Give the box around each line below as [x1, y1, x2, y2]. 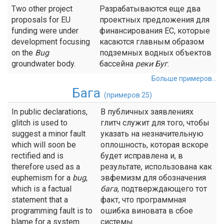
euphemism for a [11, 173, 72, 182]
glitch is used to [11, 118, 67, 127]
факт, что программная [100, 195, 186, 204]
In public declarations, [11, 107, 87, 116]
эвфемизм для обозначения [100, 173, 206, 182]
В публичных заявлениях [100, 107, 193, 116]
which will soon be [11, 140, 76, 149]
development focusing [11, 37, 90, 46]
